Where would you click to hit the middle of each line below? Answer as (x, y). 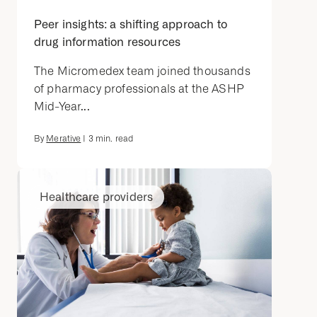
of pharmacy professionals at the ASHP (139, 89)
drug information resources (108, 42)
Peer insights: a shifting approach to (131, 25)
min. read (113, 139)
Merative (64, 139)
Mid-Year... (62, 107)
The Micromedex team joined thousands (142, 71)
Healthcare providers (97, 197)
